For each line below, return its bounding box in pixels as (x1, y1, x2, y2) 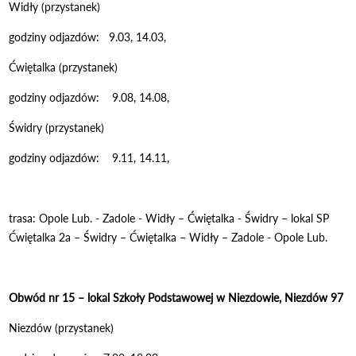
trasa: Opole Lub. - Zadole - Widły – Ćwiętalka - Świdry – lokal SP (9, 211, 330, 225)
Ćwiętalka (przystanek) (9, 60, 118, 74)
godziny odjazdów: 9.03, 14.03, (9, 29, 195, 44)
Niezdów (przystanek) (9, 320, 114, 335)
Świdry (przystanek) (9, 120, 105, 134)
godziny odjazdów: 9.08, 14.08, (9, 90, 170, 104)
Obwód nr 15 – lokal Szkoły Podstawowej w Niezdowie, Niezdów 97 (9, 290, 344, 304)
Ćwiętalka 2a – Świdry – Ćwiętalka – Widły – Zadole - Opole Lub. (9, 230, 328, 244)
